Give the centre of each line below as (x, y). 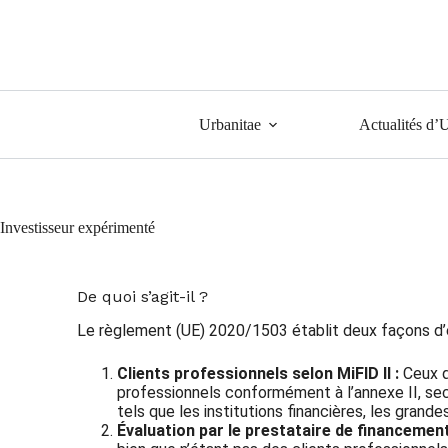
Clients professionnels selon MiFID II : (258, 373)
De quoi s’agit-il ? (143, 296)
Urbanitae (230, 124)
